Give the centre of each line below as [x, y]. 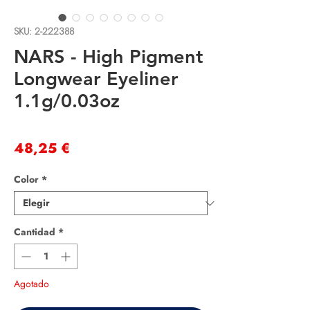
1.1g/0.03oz [67, 101]
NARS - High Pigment [109, 57]
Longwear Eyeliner [96, 79]
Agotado [31, 284]
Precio [91, 148]
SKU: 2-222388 [44, 31]
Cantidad [35, 232]
